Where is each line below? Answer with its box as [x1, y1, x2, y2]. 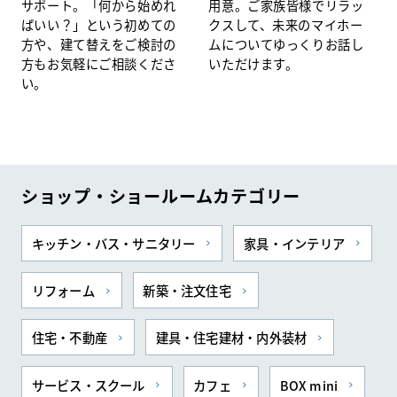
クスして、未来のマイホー [208, 14, 363, 34]
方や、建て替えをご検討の [20, 34, 176, 53]
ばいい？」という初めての [20, 14, 176, 34]
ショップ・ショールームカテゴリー [20, 183, 301, 209]
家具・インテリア [244, 233, 346, 253]
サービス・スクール [31, 375, 145, 394]
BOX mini [279, 375, 339, 394]
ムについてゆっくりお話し [208, 34, 364, 53]
